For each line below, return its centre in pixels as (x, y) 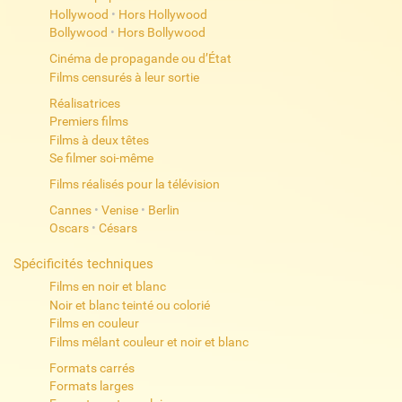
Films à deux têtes (99, 140)
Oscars (69, 228)
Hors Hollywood (162, 14)
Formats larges (91, 385)
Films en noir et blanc (107, 287)
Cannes (70, 210)
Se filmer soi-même (101, 157)
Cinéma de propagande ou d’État (140, 59)
